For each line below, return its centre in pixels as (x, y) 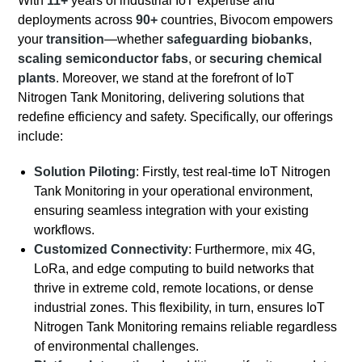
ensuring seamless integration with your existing (172, 211)
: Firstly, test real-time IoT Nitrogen (234, 172)
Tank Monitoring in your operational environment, (174, 192)
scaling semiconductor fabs (103, 59)
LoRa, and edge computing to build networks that (174, 269)
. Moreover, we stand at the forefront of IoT (175, 78)
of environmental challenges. (117, 347)
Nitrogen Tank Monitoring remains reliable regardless (186, 327)
